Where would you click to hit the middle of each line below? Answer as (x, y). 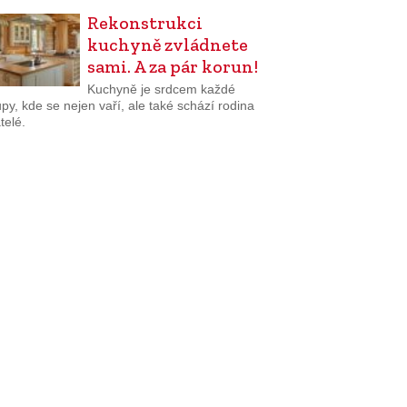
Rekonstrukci (144, 23)
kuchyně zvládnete (167, 45)
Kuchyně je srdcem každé (161, 89)
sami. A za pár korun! (172, 67)
